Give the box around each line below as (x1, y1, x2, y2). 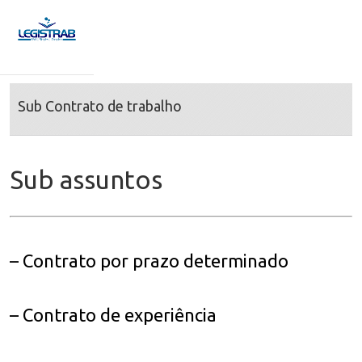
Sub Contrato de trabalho (18, 97, 182, 114)
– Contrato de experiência (10, 305, 217, 326)
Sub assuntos (10, 164, 162, 194)
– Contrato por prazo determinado (10, 250, 288, 271)
